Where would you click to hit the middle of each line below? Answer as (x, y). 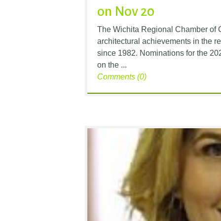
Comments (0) (122, 76)
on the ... (112, 65)
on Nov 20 (126, 11)
